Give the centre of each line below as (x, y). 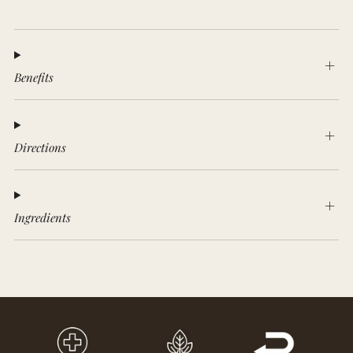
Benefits (34, 77)
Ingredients (43, 217)
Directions (40, 147)
